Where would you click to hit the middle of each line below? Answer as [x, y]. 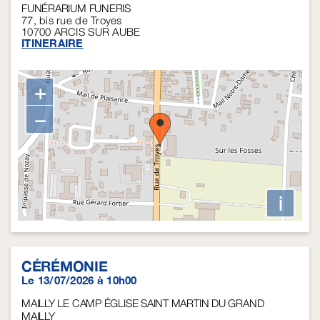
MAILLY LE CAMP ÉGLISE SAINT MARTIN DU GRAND [143, 303]
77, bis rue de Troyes [72, 20]
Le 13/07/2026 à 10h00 [79, 280]
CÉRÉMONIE [65, 266]
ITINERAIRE [52, 43]
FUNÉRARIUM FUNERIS [76, 8]
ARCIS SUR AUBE [97, 32]
